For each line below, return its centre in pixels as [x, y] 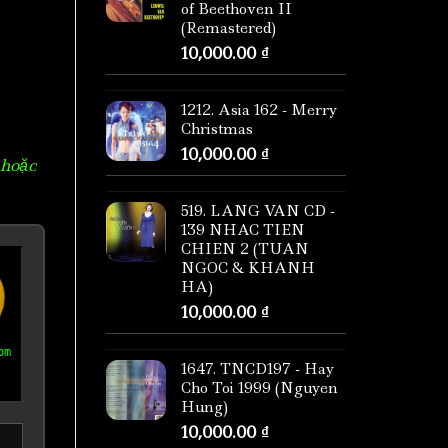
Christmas [217, 129]
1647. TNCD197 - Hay [258, 369]
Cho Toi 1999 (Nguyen [259, 388]
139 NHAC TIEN [243, 230]
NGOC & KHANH [248, 268]
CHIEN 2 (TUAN [245, 249]
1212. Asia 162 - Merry [259, 110]
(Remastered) [228, 28]
